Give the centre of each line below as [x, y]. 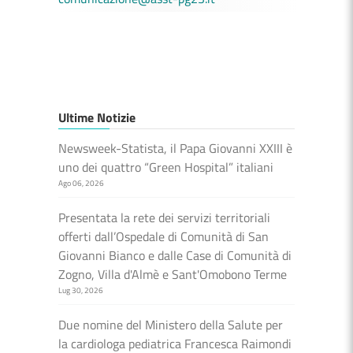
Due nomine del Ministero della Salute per [171, 325]
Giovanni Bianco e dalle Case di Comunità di [175, 256]
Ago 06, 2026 [81, 184]
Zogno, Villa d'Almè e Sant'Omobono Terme [173, 275]
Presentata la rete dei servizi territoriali [164, 218]
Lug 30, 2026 [81, 291]
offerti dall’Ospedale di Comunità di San [163, 237]
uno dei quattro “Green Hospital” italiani [166, 167]
